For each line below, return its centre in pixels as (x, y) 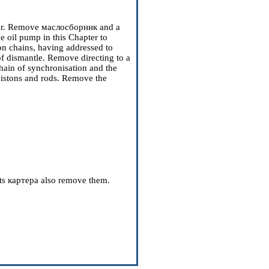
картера (23, 180)
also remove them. (74, 180)
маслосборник (69, 27)
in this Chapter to (74, 37)
